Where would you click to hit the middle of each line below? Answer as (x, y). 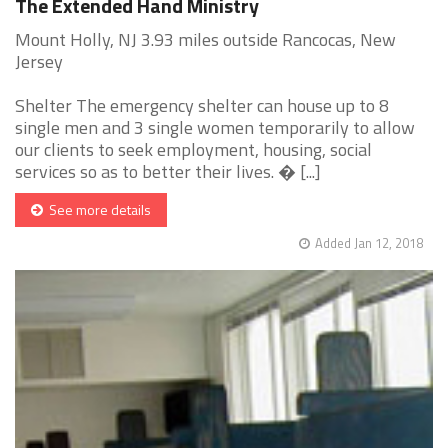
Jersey (39, 62)
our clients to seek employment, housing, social (193, 150)
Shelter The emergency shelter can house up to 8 (202, 106)
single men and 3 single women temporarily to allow (215, 128)
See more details (97, 210)
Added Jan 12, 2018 (369, 243)
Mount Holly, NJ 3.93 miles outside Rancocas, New (205, 40)
